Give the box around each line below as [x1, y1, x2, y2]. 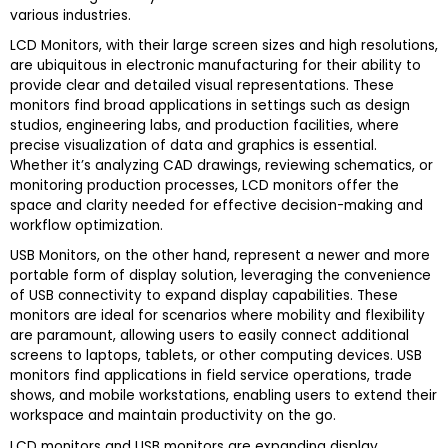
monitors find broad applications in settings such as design [10, 96, 410, 116]
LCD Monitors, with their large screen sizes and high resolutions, [10, 36, 438, 56]
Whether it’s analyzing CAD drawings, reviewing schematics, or [10, 156, 433, 176]
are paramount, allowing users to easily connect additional [10, 326, 409, 346]
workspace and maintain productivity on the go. [10, 406, 336, 426]
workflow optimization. [10, 216, 163, 236]
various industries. [10, 5, 131, 25]
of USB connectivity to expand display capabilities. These [10, 286, 398, 306]
